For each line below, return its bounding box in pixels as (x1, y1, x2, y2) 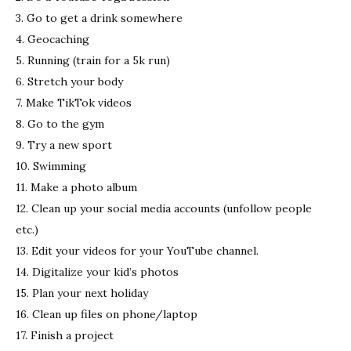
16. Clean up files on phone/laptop (16, 306, 197, 321)
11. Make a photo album (16, 179, 137, 194)
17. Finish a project (16, 327, 114, 342)
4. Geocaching (16, 31, 89, 46)
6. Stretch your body (16, 74, 123, 89)
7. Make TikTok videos (16, 95, 132, 110)
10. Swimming (16, 158, 86, 173)
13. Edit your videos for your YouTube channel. (16, 243, 259, 258)
